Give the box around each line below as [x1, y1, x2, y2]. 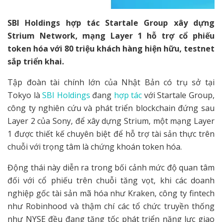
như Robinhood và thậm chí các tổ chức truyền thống [7, 200, 215, 212]
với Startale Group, [142, 89, 215, 101]
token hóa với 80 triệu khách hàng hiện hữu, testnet [7, 43, 215, 54]
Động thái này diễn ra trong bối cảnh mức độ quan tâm [7, 162, 215, 173]
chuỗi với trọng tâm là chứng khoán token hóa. [7, 141, 184, 152]
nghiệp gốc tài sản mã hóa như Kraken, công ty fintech [7, 187, 215, 199]
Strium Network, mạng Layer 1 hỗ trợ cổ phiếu [7, 30, 215, 41]
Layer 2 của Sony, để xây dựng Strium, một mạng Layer [7, 115, 215, 126]
